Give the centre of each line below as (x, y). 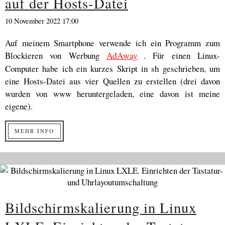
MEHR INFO (34, 131)
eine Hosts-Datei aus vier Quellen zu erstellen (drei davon (113, 81)
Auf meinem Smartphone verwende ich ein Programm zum (113, 43)
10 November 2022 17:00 (42, 21)
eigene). (19, 106)
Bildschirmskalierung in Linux (101, 207)
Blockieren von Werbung (56, 55)
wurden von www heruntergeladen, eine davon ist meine (113, 94)
